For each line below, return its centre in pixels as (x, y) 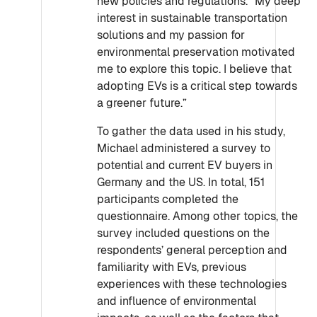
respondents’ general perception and (192, 250)
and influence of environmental (177, 301)
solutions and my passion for (171, 35)
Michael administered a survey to (184, 148)
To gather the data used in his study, (191, 131)
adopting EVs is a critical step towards (197, 86)
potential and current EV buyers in (185, 165)
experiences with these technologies (192, 284)
